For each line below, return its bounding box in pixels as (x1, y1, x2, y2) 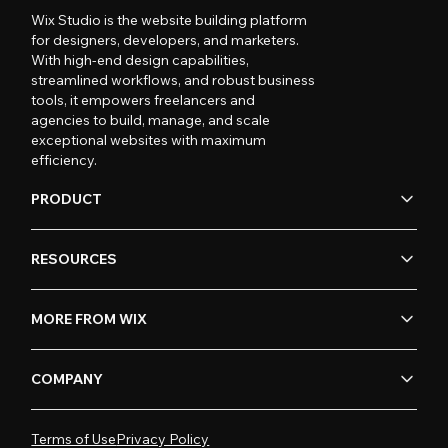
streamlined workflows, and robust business (31, 70, 316, 89)
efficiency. (31, 150, 98, 169)
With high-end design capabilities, (31, 50, 250, 69)
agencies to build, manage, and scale (31, 110, 271, 129)
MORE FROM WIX (31, 310, 148, 329)
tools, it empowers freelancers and (31, 90, 256, 109)
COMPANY (31, 370, 104, 389)
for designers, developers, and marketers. (31, 30, 300, 49)
